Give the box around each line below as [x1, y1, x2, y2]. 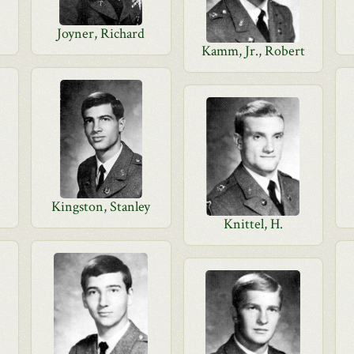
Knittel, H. [223, 215, 283, 233]
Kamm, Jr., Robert [201, 42, 305, 60]
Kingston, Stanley [51, 198, 151, 216]
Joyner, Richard [57, 24, 145, 43]
